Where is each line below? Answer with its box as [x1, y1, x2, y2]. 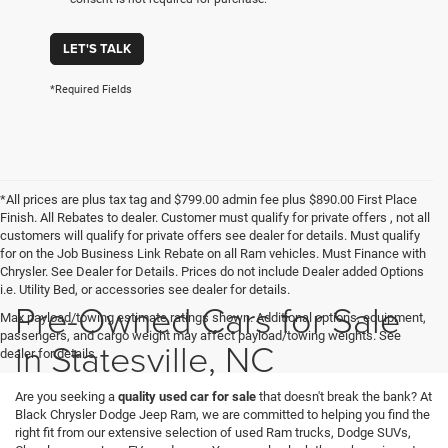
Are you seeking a [15, 389, 118, 405]
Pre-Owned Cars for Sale [15, 294, 400, 345]
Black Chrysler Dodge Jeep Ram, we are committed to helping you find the [15, 407, 430, 423]
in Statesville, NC [15, 333, 274, 384]
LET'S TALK [63, 39, 131, 59]
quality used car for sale [118, 389, 259, 405]
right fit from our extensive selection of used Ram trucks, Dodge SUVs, [15, 425, 411, 441]
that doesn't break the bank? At [259, 389, 432, 405]
